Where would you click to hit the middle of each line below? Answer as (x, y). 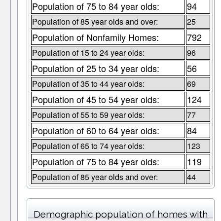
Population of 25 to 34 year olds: (95, 68)
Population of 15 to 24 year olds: (88, 53)
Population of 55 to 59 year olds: (88, 115)
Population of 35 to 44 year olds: (88, 84)
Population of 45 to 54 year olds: (95, 99)
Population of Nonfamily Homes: (95, 37)
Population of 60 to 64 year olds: (95, 130)
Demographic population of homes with (120, 214)
